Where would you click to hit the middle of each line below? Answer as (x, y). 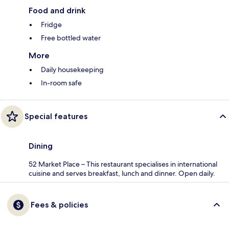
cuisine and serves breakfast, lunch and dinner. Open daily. (122, 174)
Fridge (51, 25)
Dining (41, 146)
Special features (56, 117)
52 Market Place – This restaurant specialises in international (123, 164)
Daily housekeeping (72, 70)
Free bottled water (71, 38)
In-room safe (61, 83)
